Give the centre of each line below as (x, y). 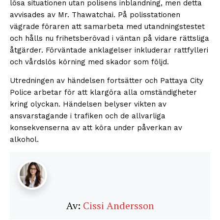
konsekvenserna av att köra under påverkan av (96, 128)
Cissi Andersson (118, 206)
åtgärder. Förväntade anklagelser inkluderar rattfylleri (109, 50)
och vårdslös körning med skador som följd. (89, 62)
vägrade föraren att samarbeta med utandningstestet (107, 27)
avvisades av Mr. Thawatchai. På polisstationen (95, 15)
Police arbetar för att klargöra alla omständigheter (103, 93)
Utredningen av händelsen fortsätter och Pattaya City (107, 81)
